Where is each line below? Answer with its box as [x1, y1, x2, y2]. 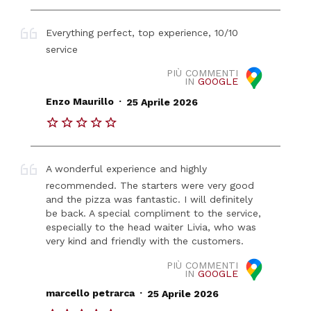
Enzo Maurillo [46, 96, 115, 108]
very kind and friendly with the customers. [46, 235, 244, 247]
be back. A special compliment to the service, [46, 208, 262, 219]
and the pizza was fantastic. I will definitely [46, 194, 253, 205]
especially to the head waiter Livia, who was [46, 221, 257, 233]
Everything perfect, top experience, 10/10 [46, 26, 239, 38]
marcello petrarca [46, 287, 135, 299]
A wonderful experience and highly [46, 163, 208, 175]
